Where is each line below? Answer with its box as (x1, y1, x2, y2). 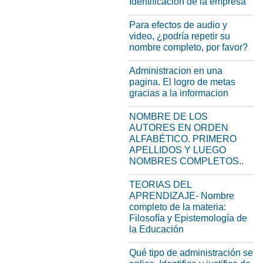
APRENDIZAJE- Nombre (129, 191, 234, 201)
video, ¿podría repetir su (129, 31, 230, 41)
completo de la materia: (129, 202, 226, 212)
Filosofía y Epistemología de (129, 213, 247, 223)
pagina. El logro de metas (129, 77, 235, 87)
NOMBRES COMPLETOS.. (129, 156, 244, 166)
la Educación (129, 224, 184, 234)
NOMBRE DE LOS (129, 112, 208, 122)
